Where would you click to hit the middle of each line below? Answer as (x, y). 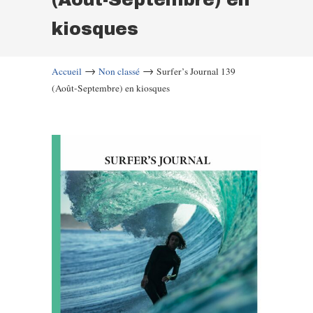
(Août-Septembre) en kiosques (111, 88)
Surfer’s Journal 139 (196, 71)
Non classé (119, 71)
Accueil (67, 71)
